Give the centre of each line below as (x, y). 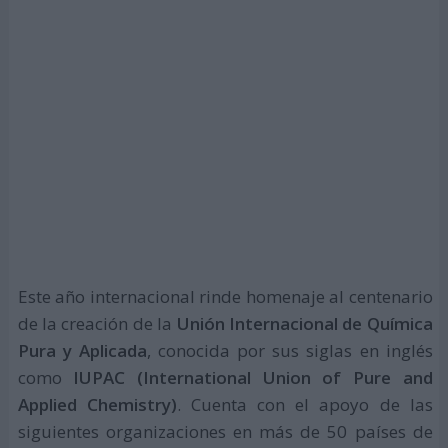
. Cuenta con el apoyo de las (304, 404)
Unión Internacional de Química (304, 323)
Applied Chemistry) (97, 404)
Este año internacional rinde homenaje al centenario (225, 296)
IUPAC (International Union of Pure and (247, 377)
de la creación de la (97, 323)
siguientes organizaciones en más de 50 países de (225, 431)
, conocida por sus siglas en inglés (289, 350)
